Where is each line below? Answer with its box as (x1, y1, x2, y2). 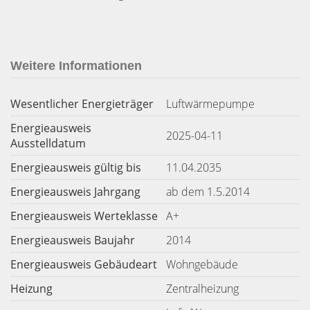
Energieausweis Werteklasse (10, 208, 158, 224)
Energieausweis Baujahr (10, 232, 135, 248)
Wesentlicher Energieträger (10, 96, 154, 111)
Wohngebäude (166, 257, 238, 272)
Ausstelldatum (10, 136, 86, 151)
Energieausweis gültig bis (10, 160, 141, 175)
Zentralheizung (166, 281, 239, 296)
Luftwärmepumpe (166, 96, 255, 111)
